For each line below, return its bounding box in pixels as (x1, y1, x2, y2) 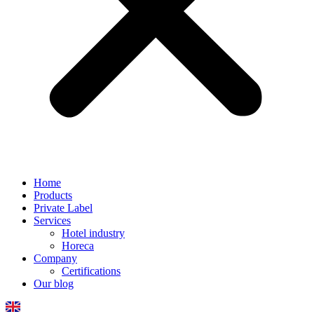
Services (34, 214, 71, 226)
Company (34, 252, 77, 264)
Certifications (62, 265, 121, 277)
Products (34, 189, 72, 201)
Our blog (34, 278, 74, 289)
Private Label (34, 202, 93, 214)
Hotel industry (62, 227, 125, 239)
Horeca (62, 240, 94, 252)
